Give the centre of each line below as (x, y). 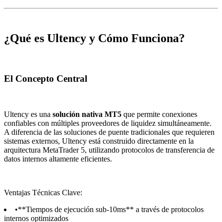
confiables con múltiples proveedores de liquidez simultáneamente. (108, 123)
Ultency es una (28, 114)
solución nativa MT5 (87, 114)
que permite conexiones (159, 114)
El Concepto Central (46, 78)
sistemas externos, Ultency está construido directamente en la (99, 141)
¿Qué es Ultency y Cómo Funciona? (94, 38)
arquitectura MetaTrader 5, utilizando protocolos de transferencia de (109, 150)
